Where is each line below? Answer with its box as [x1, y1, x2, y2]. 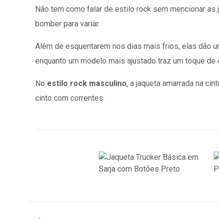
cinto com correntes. [35, 93, 105, 103]
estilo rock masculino [47, 79, 127, 88]
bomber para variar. [35, 19, 102, 28]
